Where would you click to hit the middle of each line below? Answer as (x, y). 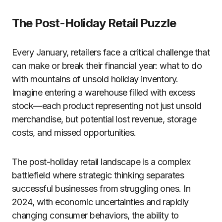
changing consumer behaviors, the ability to (95, 215)
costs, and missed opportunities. (74, 133)
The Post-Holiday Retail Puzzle (94, 23)
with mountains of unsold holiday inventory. (95, 79)
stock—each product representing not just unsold (107, 106)
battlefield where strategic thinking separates (98, 175)
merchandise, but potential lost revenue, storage (104, 119)
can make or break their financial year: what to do (107, 66)
